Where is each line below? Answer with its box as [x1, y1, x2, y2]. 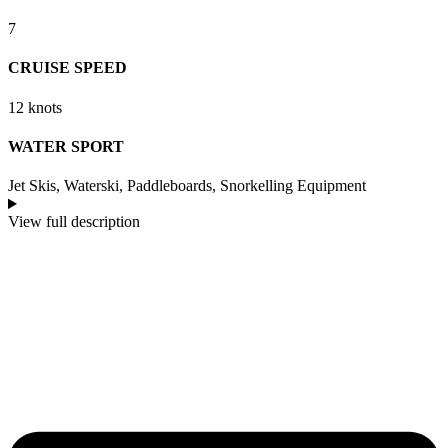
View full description [8, 213, 140, 231]
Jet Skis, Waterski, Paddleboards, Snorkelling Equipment [8, 177, 366, 195]
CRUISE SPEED [8, 59, 127, 77]
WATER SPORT [8, 137, 124, 155]
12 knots [8, 98, 62, 116]
